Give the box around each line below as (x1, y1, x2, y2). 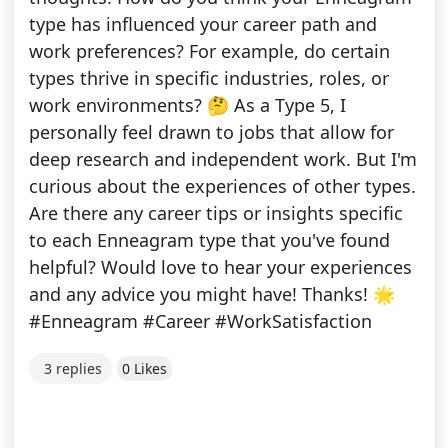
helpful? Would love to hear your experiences (28, 255, 412, 280)
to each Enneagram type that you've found (28, 228, 390, 253)
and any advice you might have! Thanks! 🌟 (28, 282, 395, 307)
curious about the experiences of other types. (28, 174, 416, 199)
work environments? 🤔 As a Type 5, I (28, 93, 346, 118)
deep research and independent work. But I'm (28, 147, 417, 172)
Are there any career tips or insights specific (28, 201, 403, 226)
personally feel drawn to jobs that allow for (28, 120, 394, 145)
